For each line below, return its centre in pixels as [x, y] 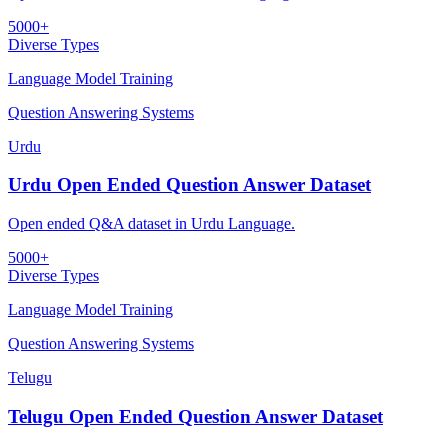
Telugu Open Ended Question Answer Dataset [195, 416]
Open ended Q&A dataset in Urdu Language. [151, 223]
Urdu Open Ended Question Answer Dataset [189, 185]
